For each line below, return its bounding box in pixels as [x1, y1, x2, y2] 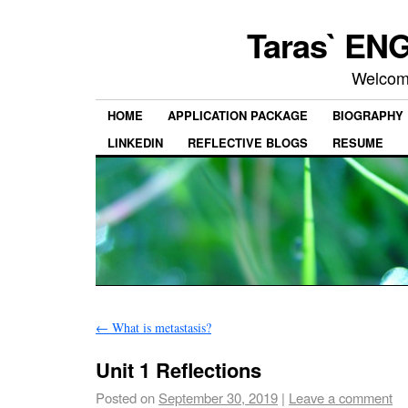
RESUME [332, 133, 383, 151]
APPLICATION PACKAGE [168, 107, 308, 125]
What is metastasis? [108, 318, 211, 336]
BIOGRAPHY [332, 107, 403, 125]
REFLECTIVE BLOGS [188, 133, 308, 151]
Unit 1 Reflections [96, 355, 261, 385]
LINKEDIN [107, 133, 163, 151]
